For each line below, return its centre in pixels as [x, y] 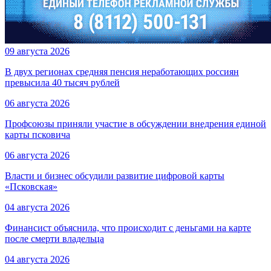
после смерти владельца [54, 238]
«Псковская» [31, 186]
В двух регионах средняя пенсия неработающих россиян [122, 71]
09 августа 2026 [37, 51]
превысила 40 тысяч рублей [62, 82]
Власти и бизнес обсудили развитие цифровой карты [115, 175]
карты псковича [38, 134]
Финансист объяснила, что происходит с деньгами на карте [128, 227]
